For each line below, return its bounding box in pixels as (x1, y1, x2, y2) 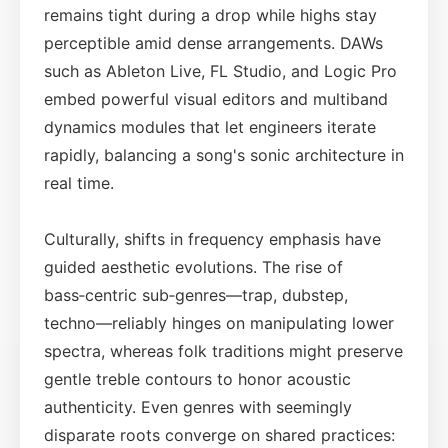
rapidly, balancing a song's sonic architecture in (44, 144, 404, 165)
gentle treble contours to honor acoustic (44, 368, 351, 389)
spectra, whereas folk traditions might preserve (44, 340, 403, 361)
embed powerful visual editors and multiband (44, 88, 388, 109)
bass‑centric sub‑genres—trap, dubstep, (44, 284, 348, 305)
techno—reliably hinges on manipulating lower (44, 312, 394, 333)
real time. (44, 172, 114, 193)
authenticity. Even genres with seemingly (44, 396, 352, 417)
